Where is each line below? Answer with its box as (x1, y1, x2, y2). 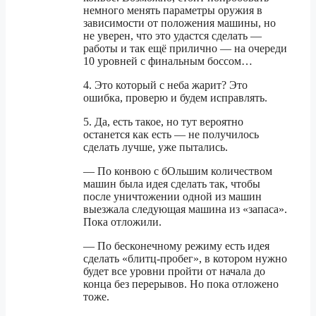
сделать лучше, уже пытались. (83, 141, 228, 154)
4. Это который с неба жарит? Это (83, 79, 248, 92)
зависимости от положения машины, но (83, 17, 276, 30)
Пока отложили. (83, 216, 162, 229)
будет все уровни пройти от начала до (83, 265, 265, 278)
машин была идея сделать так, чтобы (83, 178, 260, 190)
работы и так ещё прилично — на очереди (83, 42, 287, 55)
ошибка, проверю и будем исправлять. (83, 92, 267, 104)
